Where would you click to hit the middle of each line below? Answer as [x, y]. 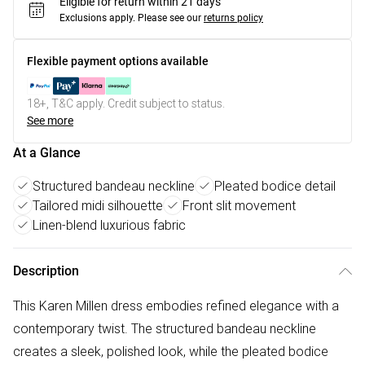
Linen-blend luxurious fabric [109, 225]
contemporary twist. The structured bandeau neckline [165, 328]
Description [46, 271]
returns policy [233, 18]
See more [50, 121]
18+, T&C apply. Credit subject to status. [126, 103]
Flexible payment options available [118, 61]
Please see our [169, 18]
